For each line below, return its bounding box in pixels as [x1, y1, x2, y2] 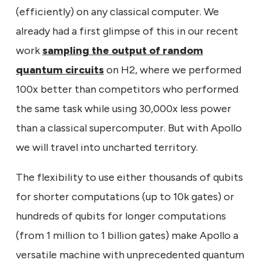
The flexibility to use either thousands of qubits [16, 170, 243, 184]
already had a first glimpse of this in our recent [16, 24, 238, 38]
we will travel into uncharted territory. [16, 140, 198, 154]
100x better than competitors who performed [16, 82, 238, 96]
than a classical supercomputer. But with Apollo [16, 121, 242, 134]
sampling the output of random [42, 43, 203, 57]
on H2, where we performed [104, 63, 241, 76]
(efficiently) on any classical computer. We [16, 5, 219, 18]
